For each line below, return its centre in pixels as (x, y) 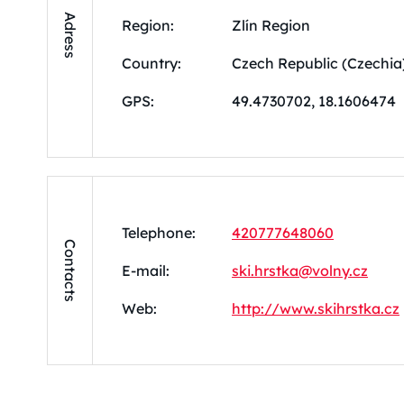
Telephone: (159, 233)
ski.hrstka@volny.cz (300, 271)
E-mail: (146, 271)
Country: (151, 64)
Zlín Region (271, 26)
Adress (70, 36)
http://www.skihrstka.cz (316, 309)
